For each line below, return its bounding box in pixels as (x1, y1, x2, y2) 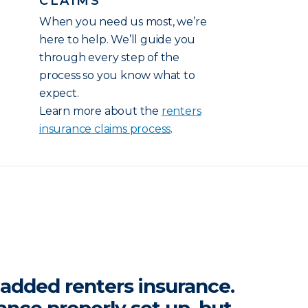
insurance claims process (39, 122, 171, 135)
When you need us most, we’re (39, 15, 207, 28)
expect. (39, 87, 79, 100)
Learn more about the (39, 104, 162, 118)
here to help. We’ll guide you (39, 33, 196, 46)
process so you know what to (39, 69, 195, 82)
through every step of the (39, 51, 180, 64)
